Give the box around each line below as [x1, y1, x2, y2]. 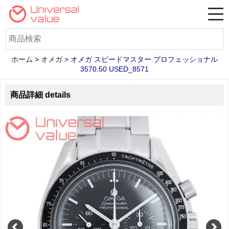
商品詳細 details [10, 90, 71, 99]
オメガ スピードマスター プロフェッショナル [71, 55, 218, 63]
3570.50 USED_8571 [80, 65, 149, 73]
